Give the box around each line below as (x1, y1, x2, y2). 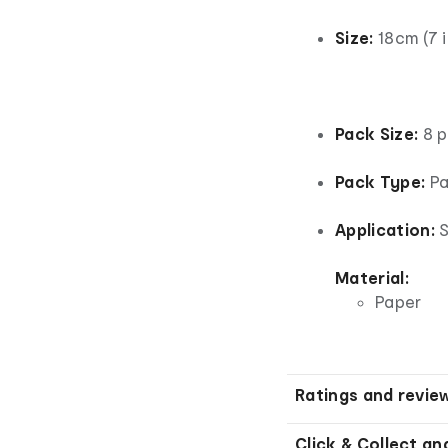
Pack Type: (335, 171, 426, 191)
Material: (335, 267, 409, 287)
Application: (335, 219, 435, 239)
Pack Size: (335, 123, 419, 143)
